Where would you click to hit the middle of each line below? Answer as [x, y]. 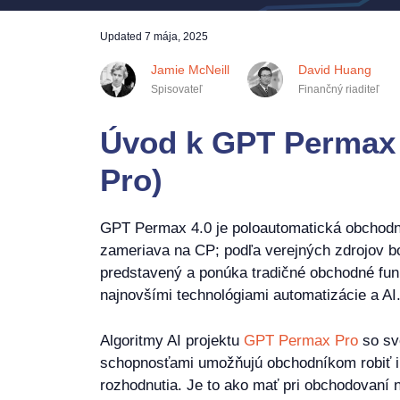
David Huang [335, 70]
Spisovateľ [177, 89]
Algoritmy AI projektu [172, 340]
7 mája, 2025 [176, 37]
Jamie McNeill [190, 70]
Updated [122, 37]
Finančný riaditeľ [339, 89]
